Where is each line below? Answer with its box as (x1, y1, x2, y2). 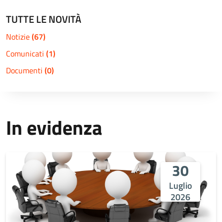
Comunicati (6, 48, 46, 59)
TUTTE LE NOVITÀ (6, 11, 81, 27)
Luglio (168, 179, 192, 192)
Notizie (6, 31, 32, 43)
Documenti (6, 64, 45, 76)
